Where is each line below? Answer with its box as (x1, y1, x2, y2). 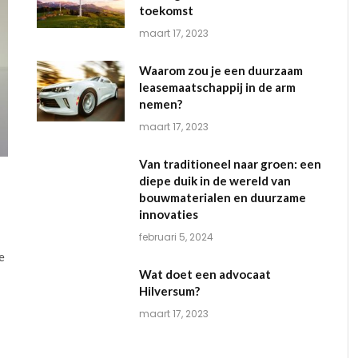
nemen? (138, 96, 182, 111)
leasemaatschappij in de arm (138, 79, 296, 94)
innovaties (138, 206, 198, 221)
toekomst (138, 2, 193, 18)
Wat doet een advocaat (138, 266, 271, 281)
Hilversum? (138, 283, 200, 298)
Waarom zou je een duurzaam (138, 62, 303, 78)
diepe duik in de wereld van (138, 173, 291, 188)
